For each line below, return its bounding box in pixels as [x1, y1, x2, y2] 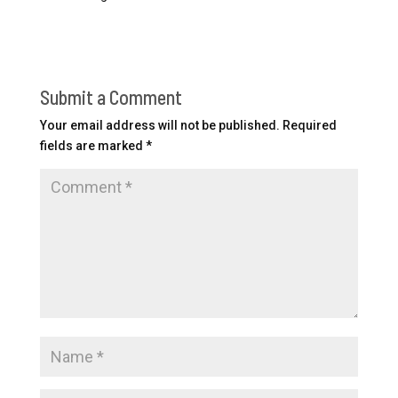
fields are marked [39, 138, 146, 153]
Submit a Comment [39, 84, 182, 108]
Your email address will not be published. [39, 117, 280, 132]
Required [282, 117, 337, 132]
